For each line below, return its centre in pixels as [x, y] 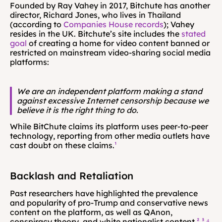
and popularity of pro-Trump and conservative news [109, 203]
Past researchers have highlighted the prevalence [104, 193]
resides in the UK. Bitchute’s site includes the [96, 34]
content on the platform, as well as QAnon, [91, 212]
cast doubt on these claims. [62, 145]
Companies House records [113, 24]
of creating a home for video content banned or [118, 43]
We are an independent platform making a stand [110, 91]
